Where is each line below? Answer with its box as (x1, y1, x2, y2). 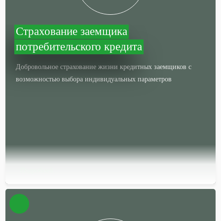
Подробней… (20, 167, 61, 174)
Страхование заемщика (16, 25, 128, 37)
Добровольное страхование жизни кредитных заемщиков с (16, 63, 192, 71)
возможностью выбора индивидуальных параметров (16, 75, 172, 83)
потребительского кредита (16, 40, 143, 53)
